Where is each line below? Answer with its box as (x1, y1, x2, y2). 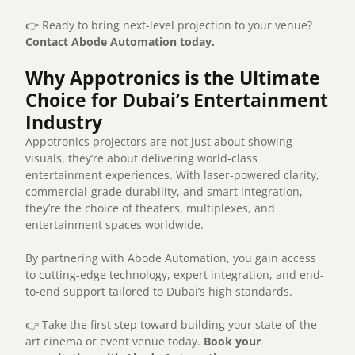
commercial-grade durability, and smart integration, (25, 184, 303, 200)
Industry (25, 109, 103, 136)
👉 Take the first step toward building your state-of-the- (25, 317, 322, 333)
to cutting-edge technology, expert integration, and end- (25, 267, 325, 283)
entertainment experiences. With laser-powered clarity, (25, 167, 320, 183)
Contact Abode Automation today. (25, 34, 216, 50)
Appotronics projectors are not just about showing (25, 134, 293, 150)
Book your (204, 334, 261, 349)
